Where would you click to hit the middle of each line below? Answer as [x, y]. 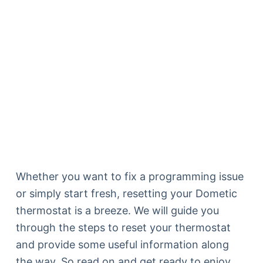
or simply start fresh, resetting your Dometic [126, 193]
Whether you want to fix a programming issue [129, 176]
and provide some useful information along [122, 245]
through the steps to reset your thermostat [123, 227]
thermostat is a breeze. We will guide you [117, 210]
